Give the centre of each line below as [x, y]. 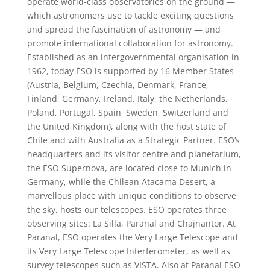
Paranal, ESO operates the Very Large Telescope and [132, 237]
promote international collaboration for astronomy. [130, 43]
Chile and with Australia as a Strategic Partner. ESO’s [133, 140]
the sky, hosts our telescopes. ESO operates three [127, 210]
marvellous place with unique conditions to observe [131, 196]
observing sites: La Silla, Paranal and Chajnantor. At [131, 224]
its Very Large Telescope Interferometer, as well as [128, 251]
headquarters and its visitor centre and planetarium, [134, 154]
